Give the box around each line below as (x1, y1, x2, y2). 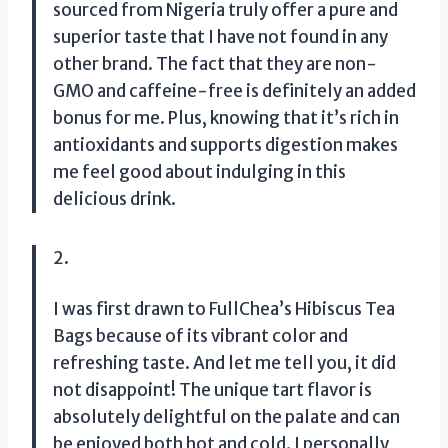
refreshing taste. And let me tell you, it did (53, 351, 396, 374)
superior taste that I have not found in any (53, 25, 388, 48)
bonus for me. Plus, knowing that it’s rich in (53, 106, 399, 129)
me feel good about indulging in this (53, 160, 346, 183)
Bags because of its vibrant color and (53, 324, 348, 347)
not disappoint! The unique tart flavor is (53, 378, 372, 401)
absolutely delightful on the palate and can (53, 405, 400, 428)
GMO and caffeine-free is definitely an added (53, 79, 416, 102)
